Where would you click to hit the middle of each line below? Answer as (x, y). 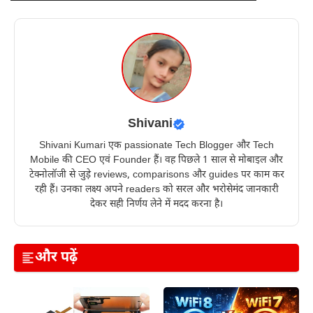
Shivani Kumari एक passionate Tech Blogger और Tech (156, 146)
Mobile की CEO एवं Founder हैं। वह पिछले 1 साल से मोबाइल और (156, 161)
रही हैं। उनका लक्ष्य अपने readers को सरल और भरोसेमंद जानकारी (156, 190)
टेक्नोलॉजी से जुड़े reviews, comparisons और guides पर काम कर (156, 175)
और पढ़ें (56, 258)
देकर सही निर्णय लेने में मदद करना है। (156, 205)
